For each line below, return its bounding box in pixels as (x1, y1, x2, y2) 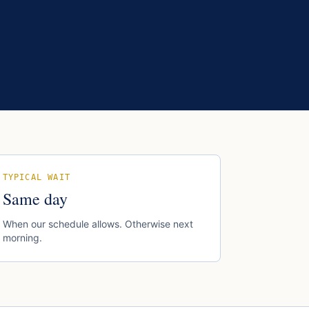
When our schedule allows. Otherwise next (2, 218, 193, 230)
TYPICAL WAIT (2, 172, 71, 182)
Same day (2, 188, 68, 210)
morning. (2, 232, 42, 243)
